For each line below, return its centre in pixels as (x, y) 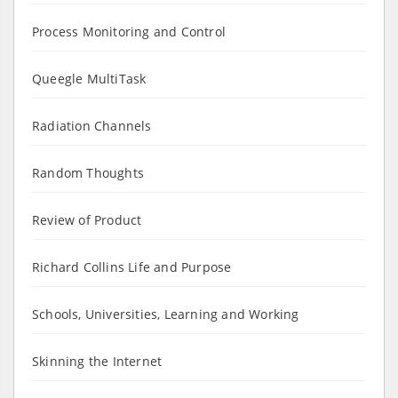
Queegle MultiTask (89, 78)
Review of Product (87, 219)
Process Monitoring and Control (129, 31)
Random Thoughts (88, 172)
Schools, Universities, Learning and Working (166, 314)
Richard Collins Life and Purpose (132, 267)
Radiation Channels (92, 125)
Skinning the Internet (97, 361)
